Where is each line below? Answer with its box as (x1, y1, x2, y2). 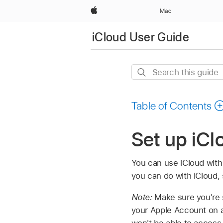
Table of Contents (131, 99, 212, 112)
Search (131, 66, 158, 76)
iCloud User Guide (92, 29, 190, 44)
